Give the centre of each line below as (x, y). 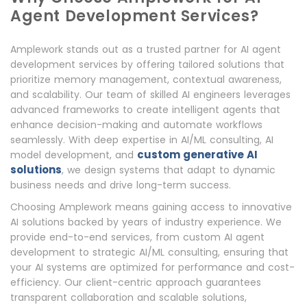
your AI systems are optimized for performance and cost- (152, 267)
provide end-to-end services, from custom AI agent (137, 237)
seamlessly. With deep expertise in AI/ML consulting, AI (142, 139)
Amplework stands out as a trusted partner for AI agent (146, 49)
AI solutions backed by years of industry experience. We (146, 222)
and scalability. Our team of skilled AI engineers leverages (150, 94)
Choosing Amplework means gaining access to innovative (151, 207)
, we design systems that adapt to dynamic (169, 170)
